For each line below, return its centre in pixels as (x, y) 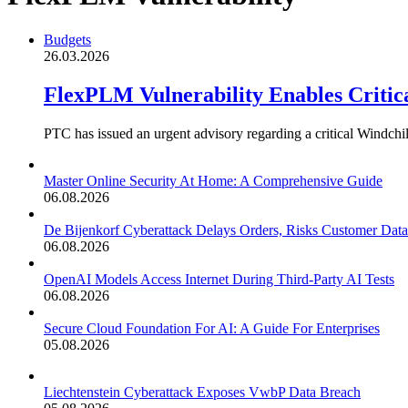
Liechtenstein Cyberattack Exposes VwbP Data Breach (202, 392)
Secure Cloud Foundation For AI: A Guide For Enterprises (212, 328)
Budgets (67, 39)
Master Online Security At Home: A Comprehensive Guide (213, 180)
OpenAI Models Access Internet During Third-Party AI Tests (219, 279)
